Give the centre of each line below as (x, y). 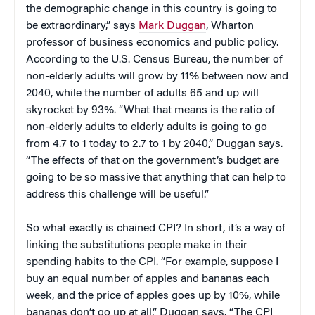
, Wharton (230, 26)
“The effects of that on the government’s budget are (153, 161)
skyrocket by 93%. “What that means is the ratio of (150, 111)
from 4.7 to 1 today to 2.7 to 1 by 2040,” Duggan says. (154, 144)
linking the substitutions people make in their (137, 246)
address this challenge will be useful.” (117, 195)
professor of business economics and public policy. (152, 43)
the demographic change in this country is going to (152, 9)
